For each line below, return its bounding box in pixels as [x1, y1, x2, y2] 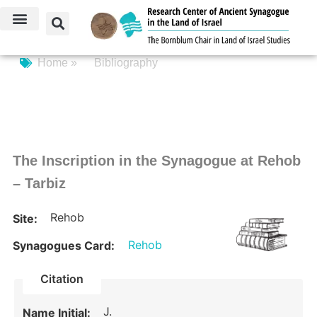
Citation [40, 271, 84, 286]
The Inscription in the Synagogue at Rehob [12, 153, 301, 169]
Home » [37, 57, 80, 69]
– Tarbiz [12, 175, 66, 192]
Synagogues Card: [12, 238, 115, 253]
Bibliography [93, 57, 158, 69]
